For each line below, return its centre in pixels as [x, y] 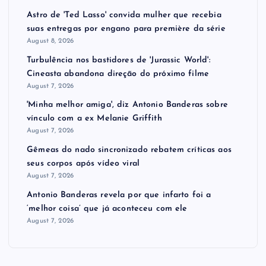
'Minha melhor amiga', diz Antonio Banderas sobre [127, 105]
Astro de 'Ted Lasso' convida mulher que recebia [124, 15]
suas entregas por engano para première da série [126, 29]
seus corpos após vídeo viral [83, 163]
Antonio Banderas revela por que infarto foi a [119, 195]
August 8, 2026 [50, 41]
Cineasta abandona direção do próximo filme [118, 74]
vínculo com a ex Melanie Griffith [94, 119]
